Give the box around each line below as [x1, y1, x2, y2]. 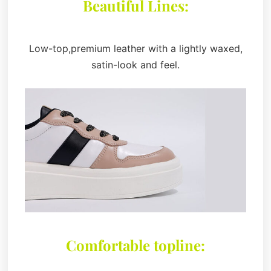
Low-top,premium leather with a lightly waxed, [28, 42, 243, 54]
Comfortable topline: [66, 235, 205, 255]
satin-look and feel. [91, 58, 180, 71]
